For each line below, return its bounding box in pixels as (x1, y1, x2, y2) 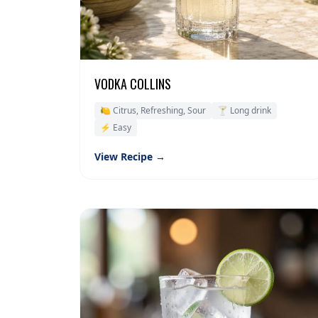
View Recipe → (94, 150, 165, 164)
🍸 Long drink (217, 104, 271, 117)
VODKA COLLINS (94, 75, 171, 94)
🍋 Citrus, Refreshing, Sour (100, 104, 206, 117)
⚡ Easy (100, 121, 131, 134)
